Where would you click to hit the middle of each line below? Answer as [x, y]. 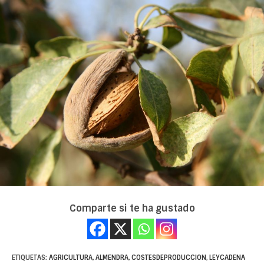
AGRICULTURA [71, 258]
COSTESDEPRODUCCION [169, 258]
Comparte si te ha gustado [132, 209]
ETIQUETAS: [30, 258]
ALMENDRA [112, 258]
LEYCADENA [227, 258]
